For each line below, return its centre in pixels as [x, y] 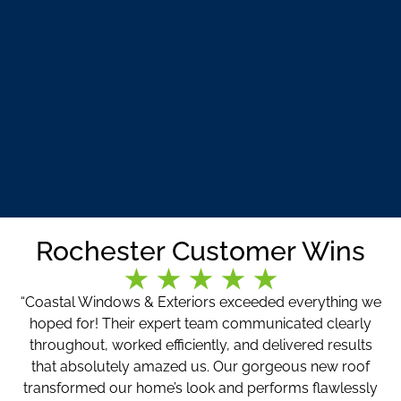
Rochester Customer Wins [200, 252]
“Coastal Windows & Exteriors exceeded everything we [200, 303]
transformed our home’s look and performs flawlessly [200, 388]
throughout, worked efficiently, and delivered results [200, 346]
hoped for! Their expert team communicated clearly [200, 324]
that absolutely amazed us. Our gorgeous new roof [200, 367]
